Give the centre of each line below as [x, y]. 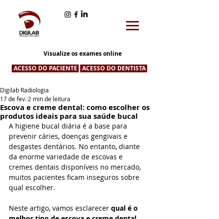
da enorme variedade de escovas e [67, 157]
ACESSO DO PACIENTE [45, 68]
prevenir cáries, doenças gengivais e [69, 136]
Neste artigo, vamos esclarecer [60, 208]
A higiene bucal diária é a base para [69, 126]
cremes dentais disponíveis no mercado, [76, 167]
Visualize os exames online [83, 54]
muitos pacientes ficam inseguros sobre [75, 177]
